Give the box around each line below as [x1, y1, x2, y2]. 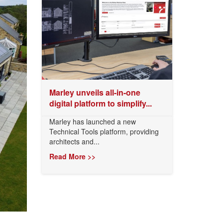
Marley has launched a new [49, 116, 136, 126]
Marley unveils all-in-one [49, 87, 140, 98]
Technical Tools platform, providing [49, 126, 159, 136]
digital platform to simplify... [49, 98, 152, 109]
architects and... [49, 136, 100, 146]
